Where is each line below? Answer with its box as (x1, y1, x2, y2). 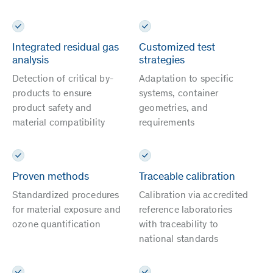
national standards (139, 235, 219, 245)
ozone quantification (12, 220, 101, 230)
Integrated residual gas (12, 42, 119, 54)
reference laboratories (139, 205, 233, 216)
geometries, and (139, 103, 208, 113)
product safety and (12, 103, 92, 113)
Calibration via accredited (139, 191, 249, 201)
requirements (139, 118, 195, 128)
